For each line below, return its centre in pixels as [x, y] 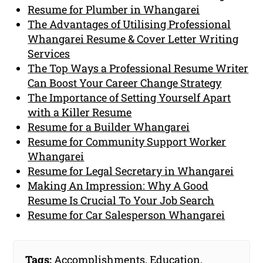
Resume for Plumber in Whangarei [114, 9]
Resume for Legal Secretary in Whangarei [131, 171]
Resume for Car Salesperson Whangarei [127, 215]
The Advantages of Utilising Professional [129, 24]
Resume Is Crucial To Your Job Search [121, 200]
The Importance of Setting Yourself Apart [129, 97]
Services [49, 53]
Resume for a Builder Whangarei [109, 127]
